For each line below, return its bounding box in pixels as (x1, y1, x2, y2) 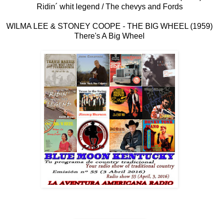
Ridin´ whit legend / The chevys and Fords (36, 2, 183, 11)
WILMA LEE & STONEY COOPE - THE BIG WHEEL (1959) (6, 22, 213, 31)
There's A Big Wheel (74, 32, 145, 41)
